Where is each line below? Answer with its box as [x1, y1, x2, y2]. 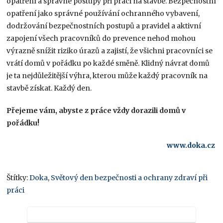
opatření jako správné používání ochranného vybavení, [6, 8, 200, 18]
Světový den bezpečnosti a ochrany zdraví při [51, 173, 208, 182]
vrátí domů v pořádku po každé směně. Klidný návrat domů [6, 58, 210, 68]
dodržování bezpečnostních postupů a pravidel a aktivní [6, 21, 202, 30]
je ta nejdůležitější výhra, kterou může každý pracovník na [6, 71, 208, 80]
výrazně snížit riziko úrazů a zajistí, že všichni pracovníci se [6, 46, 213, 55]
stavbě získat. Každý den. [6, 83, 94, 93]
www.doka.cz [166, 140, 215, 150]
